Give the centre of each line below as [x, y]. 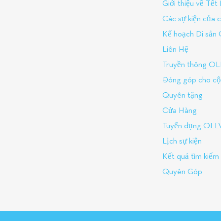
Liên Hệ [175, 50]
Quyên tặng [183, 95]
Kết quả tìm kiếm [191, 157]
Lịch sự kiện [182, 141]
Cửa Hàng [180, 111]
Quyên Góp [182, 172]
